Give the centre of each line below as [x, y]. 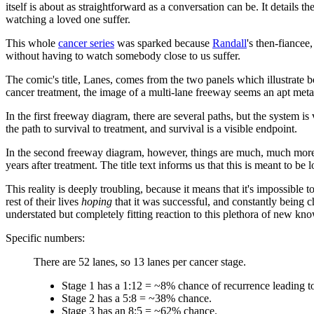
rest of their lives [43, 201]
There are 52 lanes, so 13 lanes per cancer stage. [140, 261]
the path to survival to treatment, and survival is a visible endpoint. [151, 128]
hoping [97, 201]
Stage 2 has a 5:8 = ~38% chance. [137, 298]
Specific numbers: [45, 238]
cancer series [86, 43]
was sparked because [163, 43]
